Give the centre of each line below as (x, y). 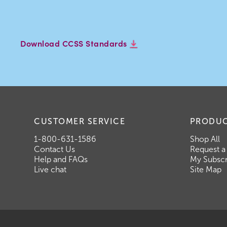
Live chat (50, 170)
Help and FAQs (61, 160)
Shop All (205, 139)
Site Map (205, 170)
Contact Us (55, 149)
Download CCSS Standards (75, 43)
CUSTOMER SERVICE (80, 122)
